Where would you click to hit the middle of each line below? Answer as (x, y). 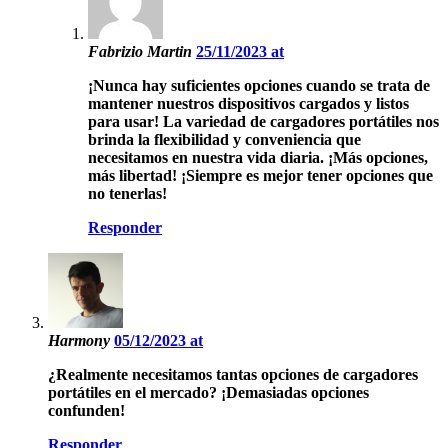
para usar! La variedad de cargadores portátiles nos (263, 121)
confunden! (86, 410)
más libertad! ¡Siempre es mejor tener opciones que (260, 175)
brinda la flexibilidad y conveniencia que (224, 139)
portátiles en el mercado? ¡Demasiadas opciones (208, 392)
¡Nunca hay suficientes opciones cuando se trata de (259, 85)
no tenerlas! (127, 193)
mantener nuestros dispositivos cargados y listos (248, 103)
